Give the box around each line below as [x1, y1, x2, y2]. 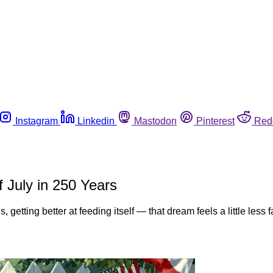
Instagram [15, 115, 58, 126]
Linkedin [77, 115, 115, 126]
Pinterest [196, 115, 235, 126]
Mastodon [134, 115, 177, 126]
